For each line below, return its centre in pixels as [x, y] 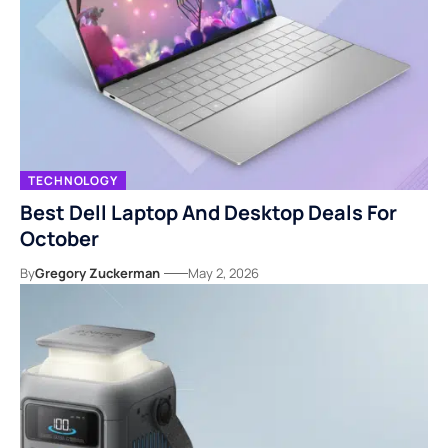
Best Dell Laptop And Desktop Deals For [208, 213]
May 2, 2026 [223, 273]
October [59, 239]
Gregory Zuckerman [97, 273]
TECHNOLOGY [73, 180]
